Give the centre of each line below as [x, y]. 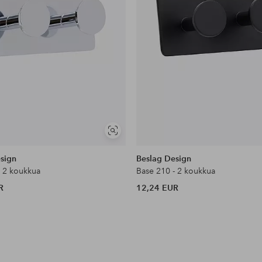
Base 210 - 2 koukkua [176, 170]
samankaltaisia [136, 145]
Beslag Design [164, 158]
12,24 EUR [158, 187]
